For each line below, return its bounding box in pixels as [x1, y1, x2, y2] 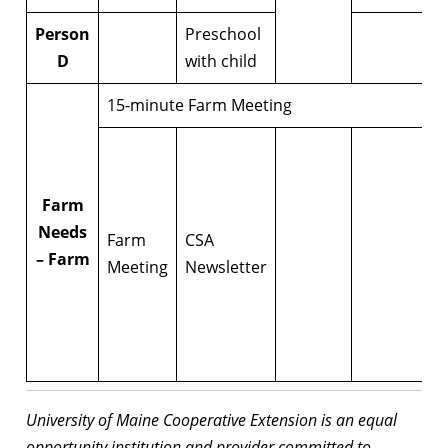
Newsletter [185, 256, 267, 279]
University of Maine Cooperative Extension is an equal [26, 409, 397, 432]
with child [185, 50, 257, 73]
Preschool [185, 23, 261, 46]
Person [35, 23, 90, 46]
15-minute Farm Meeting [107, 94, 292, 117]
